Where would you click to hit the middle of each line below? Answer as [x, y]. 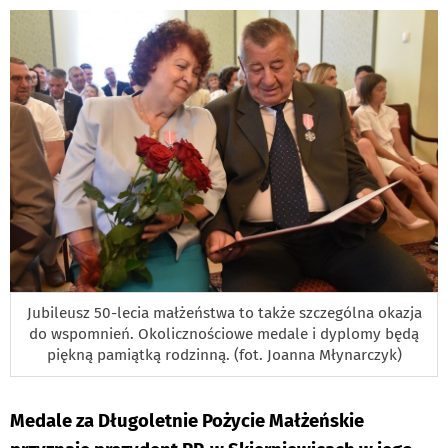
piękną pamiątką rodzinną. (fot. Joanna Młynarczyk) [224, 355]
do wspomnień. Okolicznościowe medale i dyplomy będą [224, 334]
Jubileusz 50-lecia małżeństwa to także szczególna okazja [224, 313]
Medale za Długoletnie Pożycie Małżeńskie [187, 421]
